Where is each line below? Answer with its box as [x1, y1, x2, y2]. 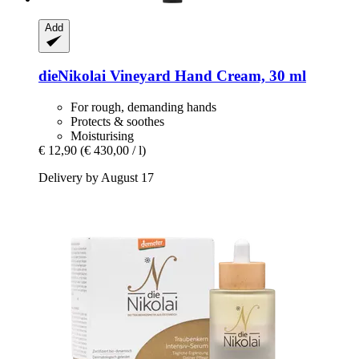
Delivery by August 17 [38, 171, 154, 184]
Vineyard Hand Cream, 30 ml [106, 67, 306, 85]
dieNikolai [38, 67, 106, 85]
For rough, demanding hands [71, 100, 216, 114]
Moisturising [71, 129, 134, 143]
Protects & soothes [71, 115, 164, 128]
